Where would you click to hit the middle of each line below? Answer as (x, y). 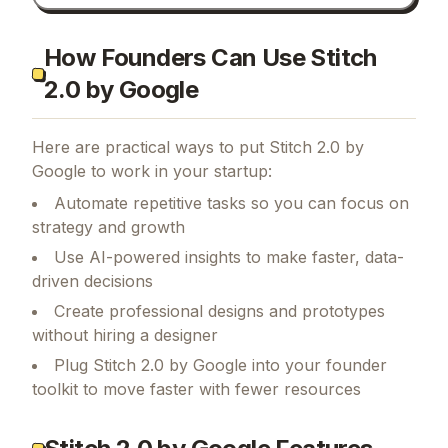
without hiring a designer (125, 400)
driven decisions (92, 346)
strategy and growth (108, 292)
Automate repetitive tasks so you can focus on (231, 268)
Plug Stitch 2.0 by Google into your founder (220, 430)
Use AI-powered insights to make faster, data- (229, 322)
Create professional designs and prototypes (219, 376)
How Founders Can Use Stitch (210, 123)
